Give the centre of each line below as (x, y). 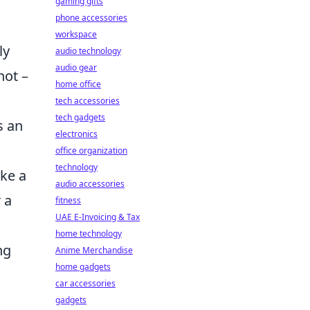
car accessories (85, 283)
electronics (76, 134)
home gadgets (83, 267)
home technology (89, 234)
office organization (91, 151)
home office (78, 84)
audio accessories (90, 184)
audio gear (76, 67)
